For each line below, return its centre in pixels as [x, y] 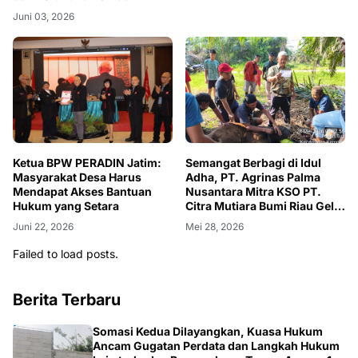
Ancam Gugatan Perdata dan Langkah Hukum [216, 346]
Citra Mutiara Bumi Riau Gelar [265, 206]
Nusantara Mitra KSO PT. [253, 192]
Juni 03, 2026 [44, 16]
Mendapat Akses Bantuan [82, 192]
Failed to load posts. [66, 254]
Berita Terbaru [67, 300]
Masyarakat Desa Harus [77, 177]
